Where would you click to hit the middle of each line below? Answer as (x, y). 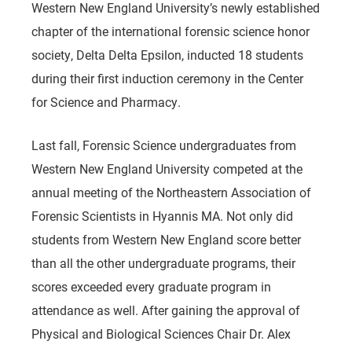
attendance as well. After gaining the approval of (166, 310)
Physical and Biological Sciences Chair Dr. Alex (161, 334)
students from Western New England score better (166, 239)
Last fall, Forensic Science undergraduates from (164, 145)
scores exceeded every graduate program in (151, 286)
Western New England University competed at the (167, 169)
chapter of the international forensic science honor (170, 31)
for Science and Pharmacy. (106, 102)
